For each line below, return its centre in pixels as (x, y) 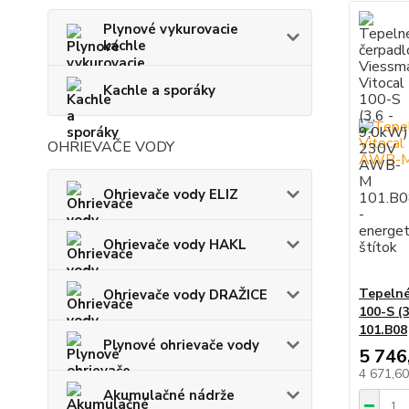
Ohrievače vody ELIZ (171, 194)
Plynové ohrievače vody (181, 345)
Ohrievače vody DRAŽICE (185, 294)
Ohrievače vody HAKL (175, 244)
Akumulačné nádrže (169, 395)
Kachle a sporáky (159, 90)
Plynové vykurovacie (171, 29)
